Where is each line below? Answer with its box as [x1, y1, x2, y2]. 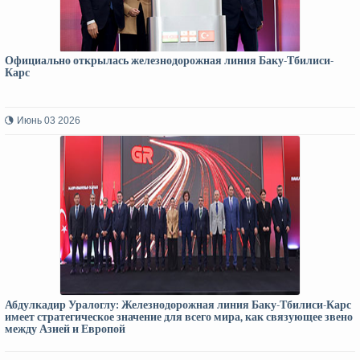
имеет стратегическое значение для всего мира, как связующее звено [5, 310, 353, 324]
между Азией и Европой [5, 322, 125, 336]
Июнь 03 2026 [17, 115, 80, 126]
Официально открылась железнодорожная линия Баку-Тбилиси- [5, 54, 333, 67]
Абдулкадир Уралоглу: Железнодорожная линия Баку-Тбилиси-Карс [5, 298, 351, 312]
